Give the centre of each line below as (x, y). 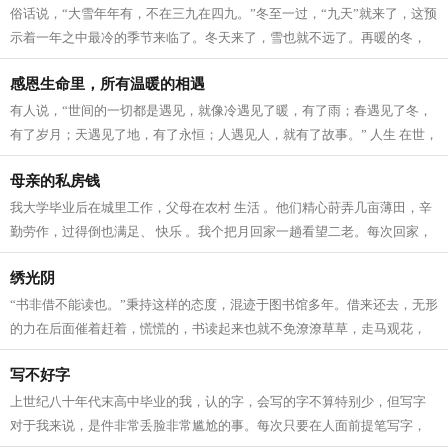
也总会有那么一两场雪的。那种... (105, 61)
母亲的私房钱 (55, 181)
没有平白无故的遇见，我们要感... (105, 158)
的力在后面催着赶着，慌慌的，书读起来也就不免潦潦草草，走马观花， (218, 328)
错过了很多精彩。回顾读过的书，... (112, 352)
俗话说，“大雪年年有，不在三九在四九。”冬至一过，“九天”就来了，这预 (223, 13)
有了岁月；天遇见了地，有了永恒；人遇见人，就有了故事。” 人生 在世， (224, 134)
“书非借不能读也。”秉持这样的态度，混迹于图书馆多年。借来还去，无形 (224, 304)
